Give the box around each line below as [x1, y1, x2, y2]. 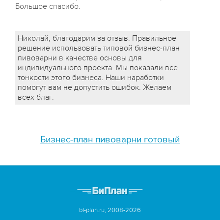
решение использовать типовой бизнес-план [18, 43, 180, 53]
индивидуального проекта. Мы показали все [18, 63, 178, 73]
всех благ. [18, 92, 54, 102]
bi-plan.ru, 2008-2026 [79, 206, 141, 214]
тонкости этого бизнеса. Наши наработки [18, 73, 164, 82]
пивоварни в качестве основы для [18, 53, 142, 63]
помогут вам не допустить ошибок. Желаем [18, 82, 171, 92]
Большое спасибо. [15, 1, 81, 11]
